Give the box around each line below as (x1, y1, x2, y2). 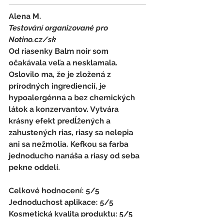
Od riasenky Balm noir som (9, 46, 110, 56)
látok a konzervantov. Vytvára (9, 104, 121, 114)
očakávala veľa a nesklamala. (9, 58, 120, 67)
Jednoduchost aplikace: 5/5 (9, 197, 115, 207)
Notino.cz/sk (9, 34, 58, 44)
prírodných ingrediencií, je (9, 81, 108, 91)
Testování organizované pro (9, 23, 110, 32)
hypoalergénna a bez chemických (9, 93, 137, 102)
